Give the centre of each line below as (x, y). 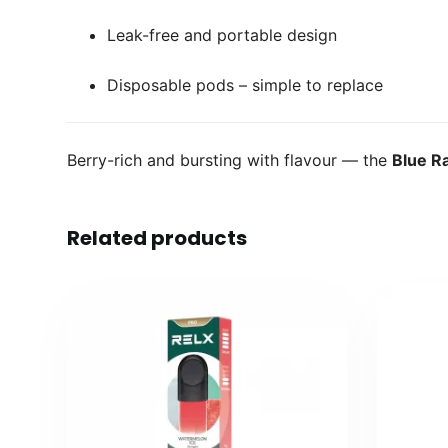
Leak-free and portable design (222, 35)
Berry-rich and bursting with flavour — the (230, 160)
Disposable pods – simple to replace (245, 85)
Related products (157, 238)
